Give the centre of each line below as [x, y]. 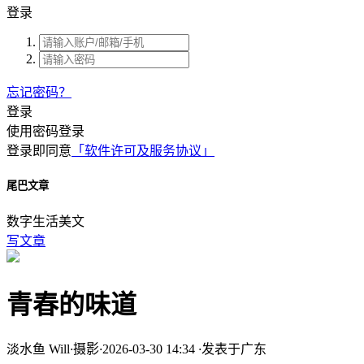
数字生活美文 [45, 222]
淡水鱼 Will [38, 349]
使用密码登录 [45, 131]
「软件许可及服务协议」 [143, 150]
